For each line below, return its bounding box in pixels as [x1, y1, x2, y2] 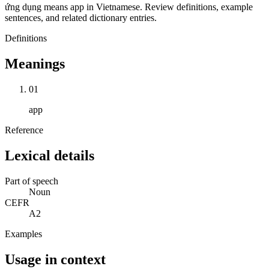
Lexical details [5, 147, 94, 163]
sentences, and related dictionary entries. [5, 13, 157, 23]
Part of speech [5, 175, 58, 186]
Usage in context [5, 251, 106, 267]
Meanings [5, 56, 65, 72]
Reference [5, 125, 43, 136]
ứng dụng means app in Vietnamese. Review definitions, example [5, 2, 253, 13]
